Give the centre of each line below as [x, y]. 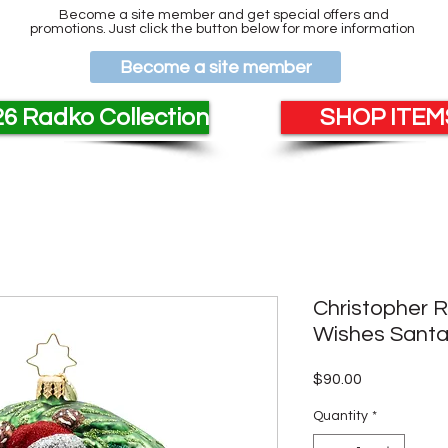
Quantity [340, 416]
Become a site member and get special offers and [224, 15]
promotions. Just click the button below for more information [224, 29]
